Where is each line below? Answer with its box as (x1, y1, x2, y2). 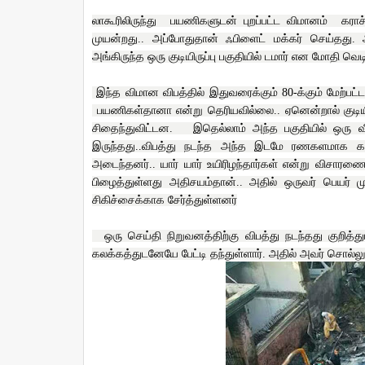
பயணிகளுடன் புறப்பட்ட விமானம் (169, 15, 328, 27)
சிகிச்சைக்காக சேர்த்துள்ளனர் (92, 194, 237, 206)
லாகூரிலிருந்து (92, 15, 164, 27)
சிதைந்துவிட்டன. (92, 122, 180, 134)
